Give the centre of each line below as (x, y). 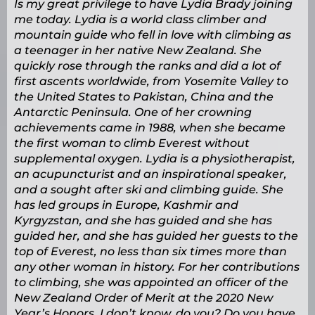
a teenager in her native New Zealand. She (138, 51)
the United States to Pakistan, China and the (144, 97)
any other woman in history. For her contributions (157, 267)
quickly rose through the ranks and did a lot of (147, 66)
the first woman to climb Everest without (132, 143)
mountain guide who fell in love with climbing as (153, 35)
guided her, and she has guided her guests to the (156, 236)
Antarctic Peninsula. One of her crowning (133, 112)
